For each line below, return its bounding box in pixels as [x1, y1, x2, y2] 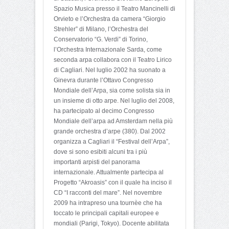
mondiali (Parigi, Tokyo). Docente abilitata [54, 220, 169, 227]
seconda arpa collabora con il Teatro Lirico [54, 56, 172, 64]
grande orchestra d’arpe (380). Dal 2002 [54, 128, 166, 135]
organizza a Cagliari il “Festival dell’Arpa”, [54, 138, 170, 146]
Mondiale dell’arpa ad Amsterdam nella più [54, 118, 173, 125]
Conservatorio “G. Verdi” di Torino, [54, 36, 148, 43]
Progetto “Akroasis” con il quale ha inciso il [54, 179, 172, 187]
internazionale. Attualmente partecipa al [54, 169, 164, 176]
